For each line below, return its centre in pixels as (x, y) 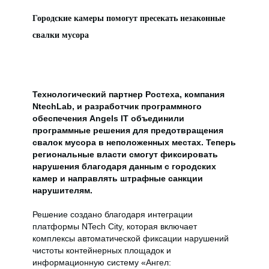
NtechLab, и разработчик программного (117, 106)
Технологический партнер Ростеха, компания (128, 94)
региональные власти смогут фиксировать (125, 154)
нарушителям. (65, 190)
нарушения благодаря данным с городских (124, 166)
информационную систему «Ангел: (102, 262)
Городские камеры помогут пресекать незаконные (129, 18)
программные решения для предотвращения (128, 130)
